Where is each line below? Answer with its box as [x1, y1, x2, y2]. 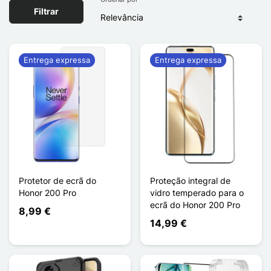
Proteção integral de [150, 175, 230, 186]
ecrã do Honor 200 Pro [150, 199, 240, 210]
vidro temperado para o [150, 187, 244, 198]
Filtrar [34, 6, 59, 17]
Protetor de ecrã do [19, 175, 96, 186]
